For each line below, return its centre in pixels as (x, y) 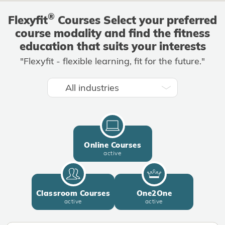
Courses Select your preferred (136, 20)
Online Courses (113, 145)
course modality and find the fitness (113, 33)
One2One (154, 193)
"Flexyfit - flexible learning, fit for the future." (113, 61)
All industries (109, 87)
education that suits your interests (113, 46)
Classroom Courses (73, 193)
